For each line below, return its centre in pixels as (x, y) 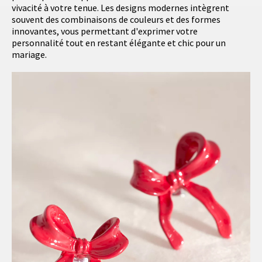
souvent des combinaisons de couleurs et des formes (116, 20)
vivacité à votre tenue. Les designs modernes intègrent (120, 8)
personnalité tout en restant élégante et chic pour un (119, 43)
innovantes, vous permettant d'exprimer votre (105, 31)
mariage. (29, 55)
